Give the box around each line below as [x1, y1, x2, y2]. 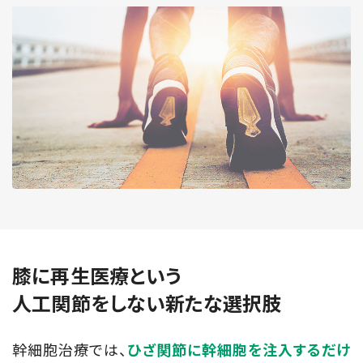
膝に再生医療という [12, 262, 182, 290]
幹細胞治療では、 [12, 339, 128, 361]
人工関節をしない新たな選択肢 [12, 289, 282, 318]
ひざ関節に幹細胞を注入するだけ [127, 340, 352, 361]
